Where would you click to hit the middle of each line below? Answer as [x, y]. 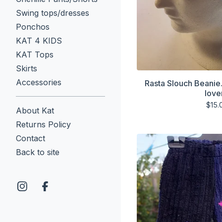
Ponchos [33, 27]
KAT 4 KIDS [39, 41]
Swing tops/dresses [53, 13]
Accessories [39, 82]
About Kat [35, 111]
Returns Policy [43, 124]
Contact [30, 138]
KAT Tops [35, 55]
